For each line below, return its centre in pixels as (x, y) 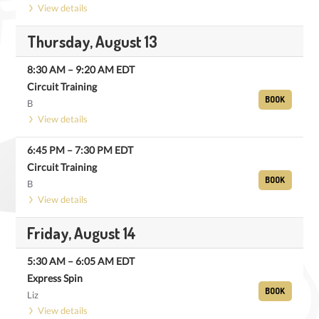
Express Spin (55, 278)
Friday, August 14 (82, 233)
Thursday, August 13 (92, 41)
